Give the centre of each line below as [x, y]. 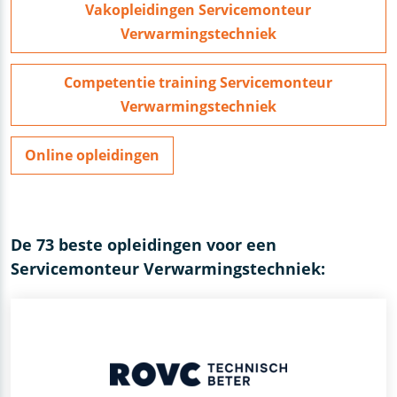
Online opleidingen [93, 156]
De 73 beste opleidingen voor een [144, 245]
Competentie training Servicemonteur [198, 83]
